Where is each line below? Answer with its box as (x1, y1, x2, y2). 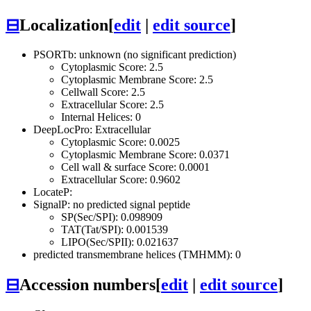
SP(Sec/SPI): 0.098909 (61, 210, 162, 223)
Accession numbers (19, 275, 155, 294)
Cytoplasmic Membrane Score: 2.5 (61, 73, 213, 85)
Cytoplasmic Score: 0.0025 (61, 135, 180, 148)
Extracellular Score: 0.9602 (61, 173, 180, 185)
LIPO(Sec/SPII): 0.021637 (61, 235, 178, 248)
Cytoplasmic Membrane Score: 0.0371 (61, 148, 230, 160)
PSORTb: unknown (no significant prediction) (33, 48, 236, 60)
